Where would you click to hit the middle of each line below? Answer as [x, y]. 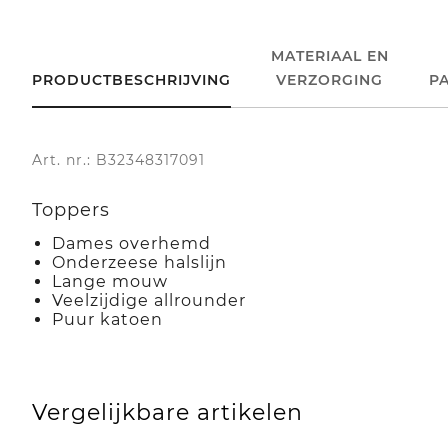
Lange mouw [110, 281]
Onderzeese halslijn [139, 262]
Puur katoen [107, 319]
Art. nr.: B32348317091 [118, 159]
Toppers [71, 209]
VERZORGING [330, 79]
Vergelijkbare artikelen [167, 412]
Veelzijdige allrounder [149, 300]
